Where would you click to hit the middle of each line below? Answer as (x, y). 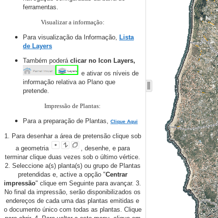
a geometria (32, 148)
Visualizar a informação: (73, 22)
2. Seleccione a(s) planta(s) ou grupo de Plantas (73, 165)
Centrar (116, 174)
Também (35, 61)
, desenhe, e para (105, 148)
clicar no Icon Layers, (102, 61)
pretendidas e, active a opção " (62, 174)
